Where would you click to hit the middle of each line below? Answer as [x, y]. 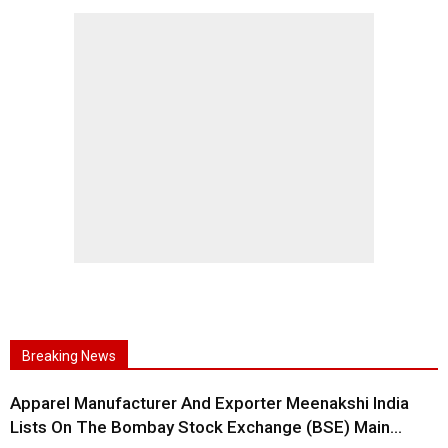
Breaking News [69, 356]
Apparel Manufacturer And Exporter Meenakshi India [209, 403]
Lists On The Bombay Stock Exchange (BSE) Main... [206, 427]
